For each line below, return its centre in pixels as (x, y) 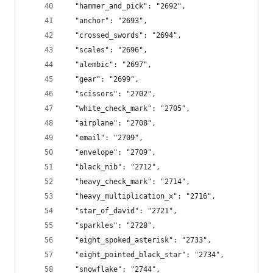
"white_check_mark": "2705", (128, 108)
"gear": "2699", (103, 79)
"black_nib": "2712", (113, 167)
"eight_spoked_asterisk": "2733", (139, 240)
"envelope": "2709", (111, 152)
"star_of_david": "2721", (122, 211)
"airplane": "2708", (111, 123)
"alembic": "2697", (109, 65)
